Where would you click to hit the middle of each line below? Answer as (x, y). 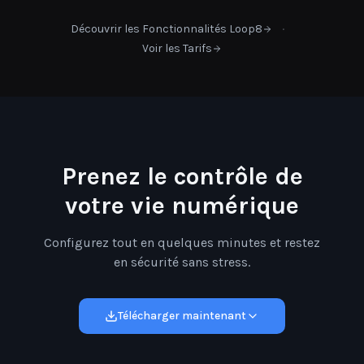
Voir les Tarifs (177, 48)
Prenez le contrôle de (182, 176)
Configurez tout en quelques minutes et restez (182, 243)
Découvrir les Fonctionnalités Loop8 (166, 29)
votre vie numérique (182, 206)
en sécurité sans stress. (182, 262)
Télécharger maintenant (182, 316)
